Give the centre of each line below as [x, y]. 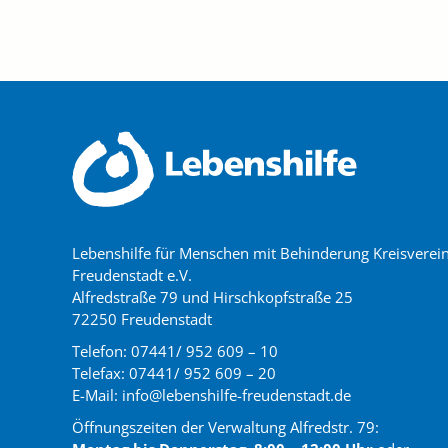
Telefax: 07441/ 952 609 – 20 [174, 372]
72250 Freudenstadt [142, 318]
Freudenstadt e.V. [132, 274]
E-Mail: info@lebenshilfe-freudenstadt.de [211, 394]
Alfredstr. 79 [332, 426]
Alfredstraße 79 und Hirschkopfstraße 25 [212, 296]
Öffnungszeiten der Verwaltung [181, 426]
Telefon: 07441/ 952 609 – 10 [175, 350]
